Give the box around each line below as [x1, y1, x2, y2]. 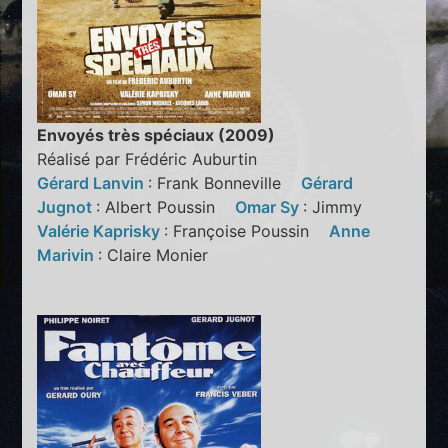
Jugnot [37, 197, 97, 218]
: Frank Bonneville [148, 173, 302, 194]
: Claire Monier [98, 245, 224, 266]
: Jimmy [303, 197, 378, 218]
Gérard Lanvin [37, 173, 149, 194]
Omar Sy [235, 197, 304, 218]
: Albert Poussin [96, 197, 236, 218]
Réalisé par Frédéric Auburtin [37, 149, 258, 170]
